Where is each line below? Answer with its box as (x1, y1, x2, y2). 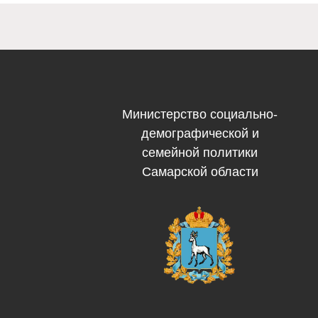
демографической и (141, 126, 259, 141)
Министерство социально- (122, 107, 278, 121)
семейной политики (142, 146, 258, 160)
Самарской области (141, 165, 258, 179)
